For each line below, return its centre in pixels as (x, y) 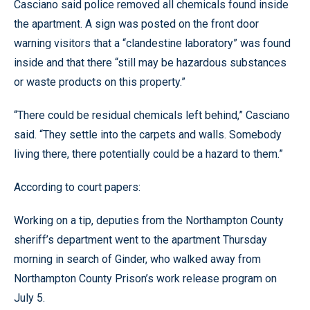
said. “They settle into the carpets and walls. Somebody (148, 135)
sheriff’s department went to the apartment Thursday (140, 240)
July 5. (29, 298)
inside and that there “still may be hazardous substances (150, 63)
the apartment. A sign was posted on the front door (136, 24)
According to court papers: (77, 187)
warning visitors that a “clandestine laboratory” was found (152, 43)
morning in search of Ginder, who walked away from (137, 259)
